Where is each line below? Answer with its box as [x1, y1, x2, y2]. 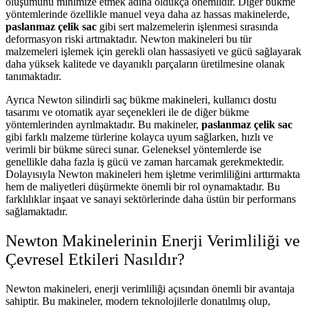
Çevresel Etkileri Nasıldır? [6, 250, 185, 269]
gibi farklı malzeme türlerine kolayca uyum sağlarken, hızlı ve [6, 131, 273, 143]
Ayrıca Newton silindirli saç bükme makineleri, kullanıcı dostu [6, 94, 277, 106]
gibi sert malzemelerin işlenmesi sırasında [97, 21, 278, 33]
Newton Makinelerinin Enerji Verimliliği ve [6, 232, 300, 250]
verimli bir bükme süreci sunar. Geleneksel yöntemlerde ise [6, 143, 261, 156]
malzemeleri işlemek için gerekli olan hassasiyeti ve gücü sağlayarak [6, 46, 301, 58]
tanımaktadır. [6, 70, 61, 83]
